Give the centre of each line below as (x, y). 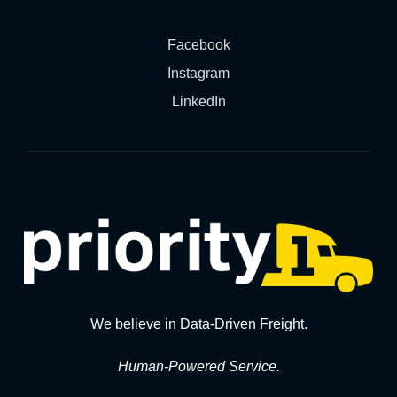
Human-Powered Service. (198, 367)
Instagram (198, 73)
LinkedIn (198, 101)
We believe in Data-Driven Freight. (198, 324)
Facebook (198, 45)
